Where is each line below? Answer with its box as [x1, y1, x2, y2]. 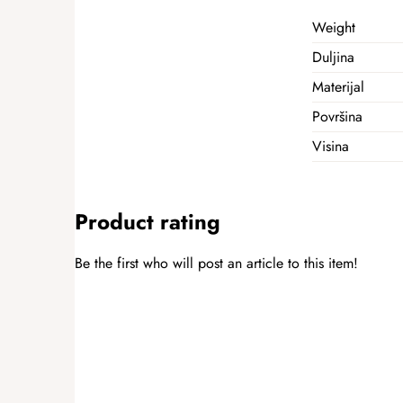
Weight [312, 16, 355, 38]
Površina [312, 105, 363, 127]
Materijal [312, 76, 364, 97]
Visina [312, 135, 349, 157]
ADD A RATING [84, 297, 186, 318]
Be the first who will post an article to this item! [75, 253, 358, 274]
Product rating [75, 205, 220, 237]
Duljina [312, 46, 354, 67]
